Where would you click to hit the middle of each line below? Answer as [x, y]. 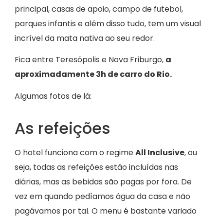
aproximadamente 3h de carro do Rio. [93, 74]
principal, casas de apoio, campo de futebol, [99, 9]
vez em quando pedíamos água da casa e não [102, 196]
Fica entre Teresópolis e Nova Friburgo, [90, 60]
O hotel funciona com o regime [75, 152]
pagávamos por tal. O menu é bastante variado [106, 211]
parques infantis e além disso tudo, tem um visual [108, 23]
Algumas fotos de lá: [53, 96]
